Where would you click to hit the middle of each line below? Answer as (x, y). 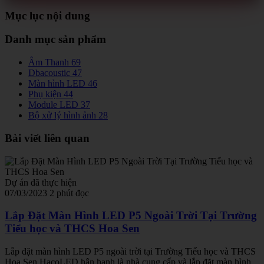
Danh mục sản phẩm (55, 39)
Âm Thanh (49, 62)
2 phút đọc (69, 193)
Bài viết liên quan (47, 138)
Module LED (53, 105)
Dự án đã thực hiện (41, 182)
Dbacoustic (49, 73)
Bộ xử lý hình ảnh (62, 115)
